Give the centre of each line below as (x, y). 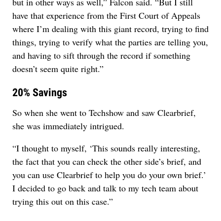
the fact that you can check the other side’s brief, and (107, 162)
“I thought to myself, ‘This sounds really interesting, (106, 148)
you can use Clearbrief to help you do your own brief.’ (109, 175)
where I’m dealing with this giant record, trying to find (110, 29)
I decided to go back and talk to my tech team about (105, 188)
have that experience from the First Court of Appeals (106, 16)
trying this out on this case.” (63, 202)
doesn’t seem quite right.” (58, 69)
